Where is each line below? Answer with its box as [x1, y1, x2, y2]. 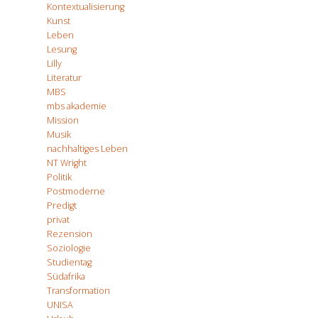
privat [47, 213, 70, 226]
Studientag [47, 256, 92, 268]
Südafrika [47, 270, 85, 283]
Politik [47, 170, 72, 183]
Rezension [47, 227, 92, 240]
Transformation [47, 284, 110, 297]
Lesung [47, 43, 77, 55]
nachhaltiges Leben [47, 142, 128, 155]
